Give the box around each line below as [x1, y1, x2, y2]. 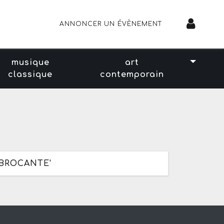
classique [8, 69, 53, 79]
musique [11, 57, 49, 67]
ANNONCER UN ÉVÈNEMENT [59, 20, 162, 28]
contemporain [99, 69, 164, 79]
